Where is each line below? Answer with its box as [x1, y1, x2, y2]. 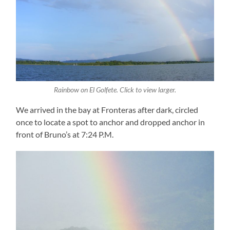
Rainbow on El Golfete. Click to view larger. [53, 85, 176, 94]
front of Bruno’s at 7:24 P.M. [16, 129, 114, 140]
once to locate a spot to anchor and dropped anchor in [16, 117, 205, 127]
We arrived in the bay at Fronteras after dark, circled [16, 105, 199, 115]
